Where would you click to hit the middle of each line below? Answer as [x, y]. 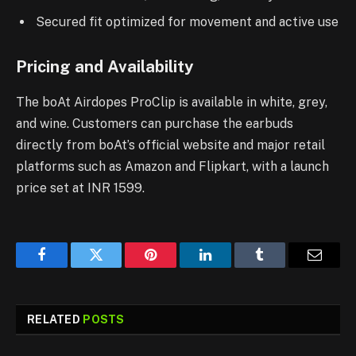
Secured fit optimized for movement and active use [187, 21]
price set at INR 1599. [80, 188]
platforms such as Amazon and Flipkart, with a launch [172, 166]
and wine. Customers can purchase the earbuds [155, 123]
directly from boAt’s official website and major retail [170, 145]
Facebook [68, 267]
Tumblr [280, 267]
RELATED [55, 319]
